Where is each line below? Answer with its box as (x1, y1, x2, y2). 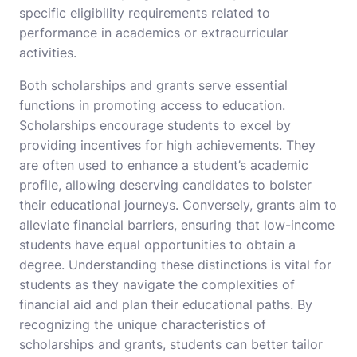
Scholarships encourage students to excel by (19, 117, 291, 134)
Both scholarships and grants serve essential (19, 77, 288, 94)
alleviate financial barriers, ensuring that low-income (19, 217, 335, 233)
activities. (19, 45, 76, 61)
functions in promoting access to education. (19, 97, 285, 114)
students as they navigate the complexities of (19, 277, 295, 293)
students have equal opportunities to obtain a (19, 237, 296, 253)
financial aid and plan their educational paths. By (19, 296, 312, 313)
